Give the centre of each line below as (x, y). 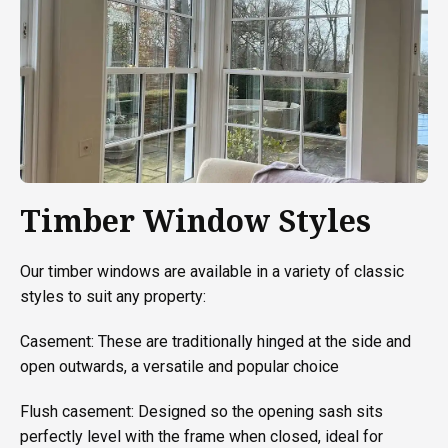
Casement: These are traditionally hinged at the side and (215, 341)
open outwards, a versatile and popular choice (179, 366)
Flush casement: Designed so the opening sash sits (201, 411)
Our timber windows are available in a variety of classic (212, 271)
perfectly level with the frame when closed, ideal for (201, 436)
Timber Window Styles (195, 220)
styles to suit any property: (113, 296)
